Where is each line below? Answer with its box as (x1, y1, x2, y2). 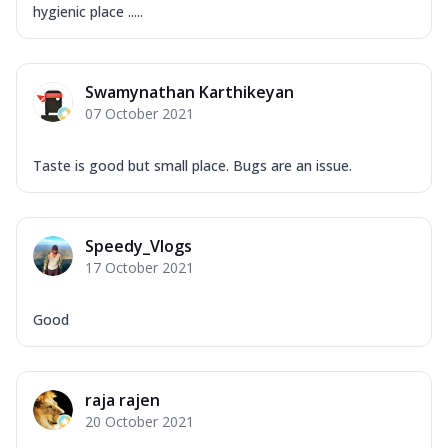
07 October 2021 (85, 103, 194, 123)
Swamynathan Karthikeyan (85, 80, 294, 103)
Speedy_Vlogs (85, 234, 192, 257)
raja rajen (85, 388, 160, 411)
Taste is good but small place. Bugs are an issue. (33, 155, 352, 175)
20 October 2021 (85, 411, 194, 431)
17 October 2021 (85, 257, 194, 277)
